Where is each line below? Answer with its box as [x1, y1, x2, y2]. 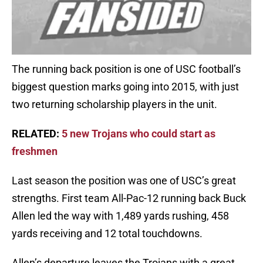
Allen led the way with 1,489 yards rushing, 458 [12, 210, 229, 222]
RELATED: [12, 127, 62, 140]
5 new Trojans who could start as [62, 127, 215, 140]
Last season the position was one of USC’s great [12, 174, 236, 187]
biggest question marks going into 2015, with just [12, 80, 239, 93]
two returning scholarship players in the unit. [12, 98, 217, 111]
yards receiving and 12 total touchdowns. [12, 227, 203, 240]
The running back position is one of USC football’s [12, 63, 241, 76]
